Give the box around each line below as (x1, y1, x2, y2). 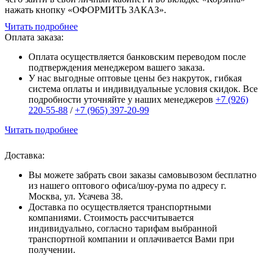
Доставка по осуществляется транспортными (28, 202, 211, 213)
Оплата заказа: (5, 32, 64, 43)
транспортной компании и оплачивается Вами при (28, 234, 235, 245)
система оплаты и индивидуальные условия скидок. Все (28, 84, 258, 94)
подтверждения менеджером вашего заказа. (28, 62, 205, 73)
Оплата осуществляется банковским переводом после (28, 52, 246, 62)
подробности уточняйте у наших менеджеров (28, 94, 216, 105)
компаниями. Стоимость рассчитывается (28, 213, 194, 223)
